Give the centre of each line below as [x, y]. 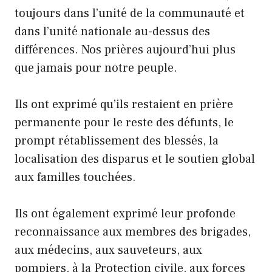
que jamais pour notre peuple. [96, 68]
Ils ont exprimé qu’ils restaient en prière [124, 105]
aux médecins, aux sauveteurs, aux [108, 250]
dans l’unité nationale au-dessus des [112, 32]
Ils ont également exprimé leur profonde [125, 214]
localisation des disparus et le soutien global [135, 159]
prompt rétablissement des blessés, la [117, 141]
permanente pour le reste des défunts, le [124, 123]
